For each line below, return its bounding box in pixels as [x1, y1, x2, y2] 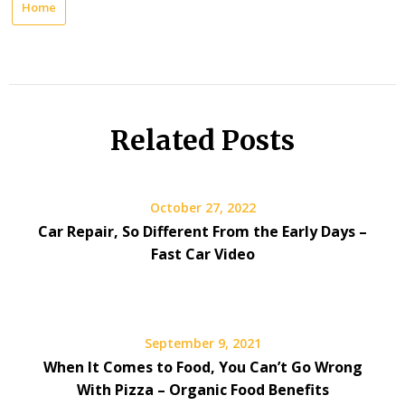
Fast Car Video [150, 244, 255, 264]
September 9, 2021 [144, 334, 261, 352]
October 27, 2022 [149, 199, 256, 216]
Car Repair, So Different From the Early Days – [38, 221, 367, 241]
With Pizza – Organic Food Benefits [76, 380, 329, 400]
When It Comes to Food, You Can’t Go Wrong [42, 357, 363, 377]
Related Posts [110, 123, 295, 157]
